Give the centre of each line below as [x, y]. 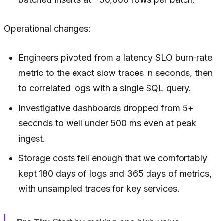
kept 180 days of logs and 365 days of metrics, [115, 174]
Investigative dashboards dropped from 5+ [106, 108]
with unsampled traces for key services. [99, 189]
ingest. [32, 139]
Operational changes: [47, 29]
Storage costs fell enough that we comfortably [113, 158]
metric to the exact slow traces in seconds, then [116, 73]
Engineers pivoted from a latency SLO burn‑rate [115, 58]
